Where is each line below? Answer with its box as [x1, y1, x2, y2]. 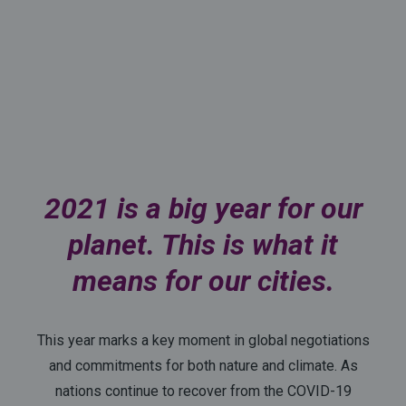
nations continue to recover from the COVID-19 [54, 382, 352, 401]
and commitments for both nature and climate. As [48, 357, 358, 375]
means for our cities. [72, 264, 334, 299]
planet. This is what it [68, 227, 338, 263]
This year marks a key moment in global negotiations [36, 332, 370, 350]
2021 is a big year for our [43, 191, 362, 227]
